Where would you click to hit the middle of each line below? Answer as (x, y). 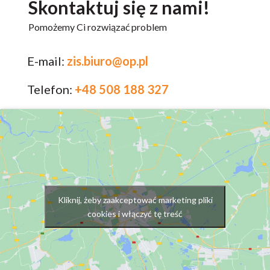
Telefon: (51, 89)
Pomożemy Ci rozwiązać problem (97, 27)
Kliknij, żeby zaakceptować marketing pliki (135, 199)
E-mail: (47, 61)
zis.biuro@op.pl (107, 61)
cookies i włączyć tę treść (135, 213)
